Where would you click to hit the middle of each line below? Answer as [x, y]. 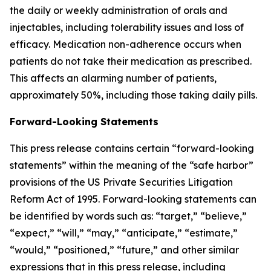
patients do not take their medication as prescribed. [131, 61]
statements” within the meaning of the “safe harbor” [132, 165]
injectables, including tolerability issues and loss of [127, 27]
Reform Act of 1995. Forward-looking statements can [133, 199]
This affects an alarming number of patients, [113, 78]
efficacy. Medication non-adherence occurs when [126, 44]
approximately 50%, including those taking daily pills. [133, 95]
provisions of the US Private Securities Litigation [121, 182]
